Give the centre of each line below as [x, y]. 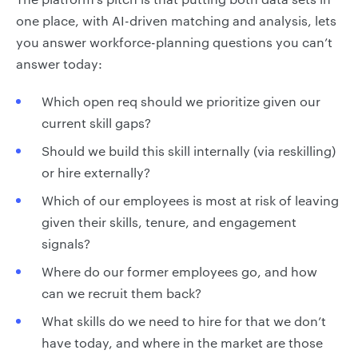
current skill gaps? [96, 123]
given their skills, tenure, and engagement [169, 222]
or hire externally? [96, 172]
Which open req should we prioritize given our [181, 101]
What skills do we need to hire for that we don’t [184, 321]
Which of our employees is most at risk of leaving [190, 200]
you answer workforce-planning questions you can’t [174, 42]
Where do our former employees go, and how [179, 271]
